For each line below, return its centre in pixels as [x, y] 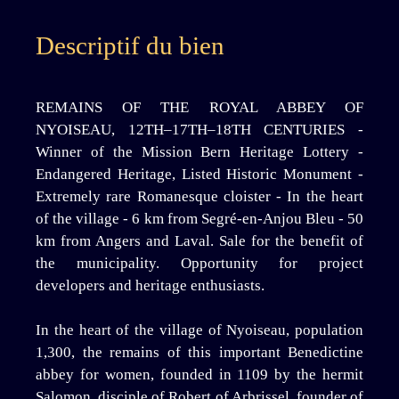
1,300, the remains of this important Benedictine [199, 352]
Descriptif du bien [130, 45]
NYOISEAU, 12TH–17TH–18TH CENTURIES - [199, 129]
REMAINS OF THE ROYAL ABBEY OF [199, 107]
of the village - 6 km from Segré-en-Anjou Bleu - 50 [199, 218]
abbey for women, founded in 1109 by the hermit [199, 374]
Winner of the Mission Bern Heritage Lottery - [199, 151]
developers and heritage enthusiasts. [150, 285]
